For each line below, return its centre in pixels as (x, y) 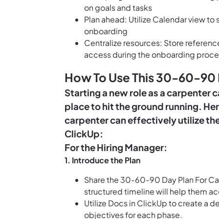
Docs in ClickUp (138, 203)
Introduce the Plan (106, 160)
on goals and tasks (118, 8)
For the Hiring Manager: (116, 148)
